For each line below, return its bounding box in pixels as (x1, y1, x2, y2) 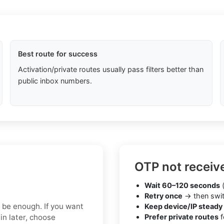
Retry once (144, 191, 182, 200)
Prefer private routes (144, 212, 218, 221)
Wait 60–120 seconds (144, 181, 220, 190)
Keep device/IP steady (144, 202, 222, 211)
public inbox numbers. (17, 76, 92, 85)
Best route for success (17, 49, 97, 58)
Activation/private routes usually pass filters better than (17, 65, 203, 74)
